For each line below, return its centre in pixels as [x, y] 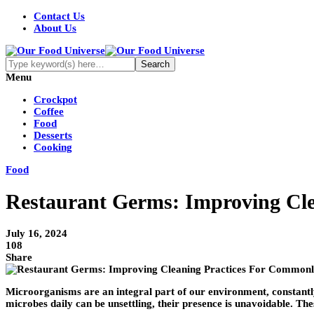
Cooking [53, 147]
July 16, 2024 [36, 234]
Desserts [53, 135]
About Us [55, 28]
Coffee [49, 111]
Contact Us [59, 16]
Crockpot [55, 100]
